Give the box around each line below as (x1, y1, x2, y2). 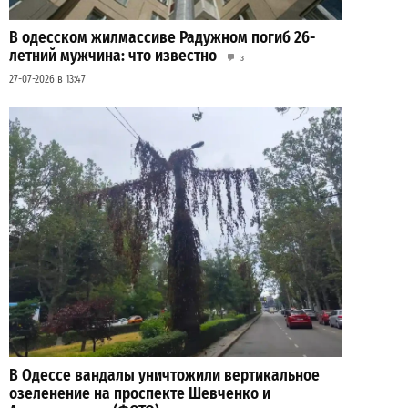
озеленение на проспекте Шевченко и (9, 383, 270, 403)
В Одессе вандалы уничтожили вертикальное (9, 365, 320, 385)
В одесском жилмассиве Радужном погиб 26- (9, 28, 315, 48)
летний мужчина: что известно (9, 46, 217, 66)
